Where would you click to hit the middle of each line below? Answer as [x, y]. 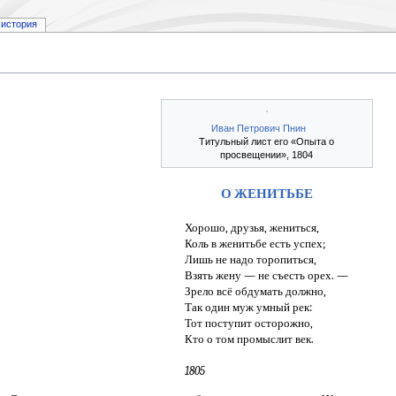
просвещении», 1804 [267, 155]
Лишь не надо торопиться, [251, 259]
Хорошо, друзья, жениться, [252, 228]
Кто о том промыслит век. [250, 339]
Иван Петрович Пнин [259, 129]
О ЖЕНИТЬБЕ [267, 194]
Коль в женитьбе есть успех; [255, 244]
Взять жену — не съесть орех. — [267, 275]
